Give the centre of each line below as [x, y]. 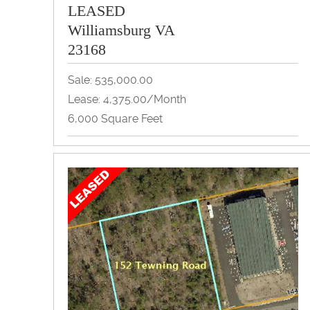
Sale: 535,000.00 [110, 80]
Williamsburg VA [121, 30]
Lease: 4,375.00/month [127, 99]
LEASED [97, 10]
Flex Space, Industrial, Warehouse [154, 156]
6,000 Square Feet [115, 118]
